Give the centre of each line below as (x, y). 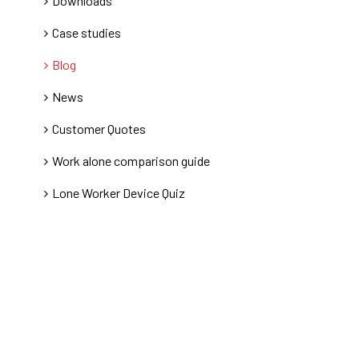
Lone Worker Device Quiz (118, 193)
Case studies (86, 32)
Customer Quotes (99, 129)
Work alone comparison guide (131, 161)
